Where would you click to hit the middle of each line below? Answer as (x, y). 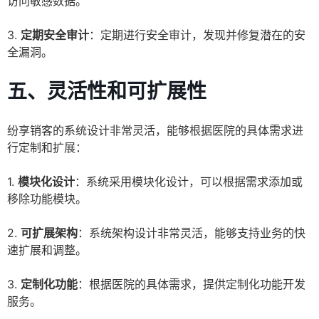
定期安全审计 (55, 35)
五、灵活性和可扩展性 (107, 91)
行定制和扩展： (47, 148)
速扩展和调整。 (47, 250)
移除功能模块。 (47, 199)
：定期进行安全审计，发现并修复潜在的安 (197, 35)
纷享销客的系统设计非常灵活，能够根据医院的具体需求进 (155, 131)
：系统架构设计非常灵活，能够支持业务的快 (192, 233)
